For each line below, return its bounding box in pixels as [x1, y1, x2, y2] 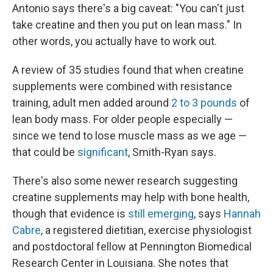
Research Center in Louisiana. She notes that [12, 257, 229, 269]
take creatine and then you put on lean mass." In [12, 18, 242, 31]
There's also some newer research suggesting [12, 174, 238, 187]
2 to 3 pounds [171, 96, 237, 109]
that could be [12, 146, 77, 158]
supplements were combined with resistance [12, 80, 232, 93]
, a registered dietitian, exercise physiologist [41, 224, 252, 236]
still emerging [128, 207, 194, 220]
